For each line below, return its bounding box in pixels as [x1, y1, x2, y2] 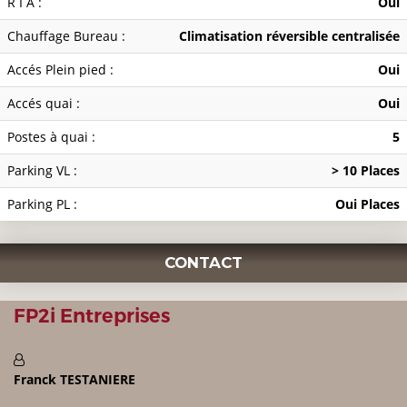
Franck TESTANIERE [14, 371, 135, 389]
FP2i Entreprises [14, 304, 170, 328]
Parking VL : [7, 162, 77, 180]
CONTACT [164, 253, 243, 273]
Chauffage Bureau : [7, 27, 125, 45]
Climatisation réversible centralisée [179, 27, 400, 45]
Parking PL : [7, 195, 77, 213]
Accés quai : [7, 94, 80, 113]
